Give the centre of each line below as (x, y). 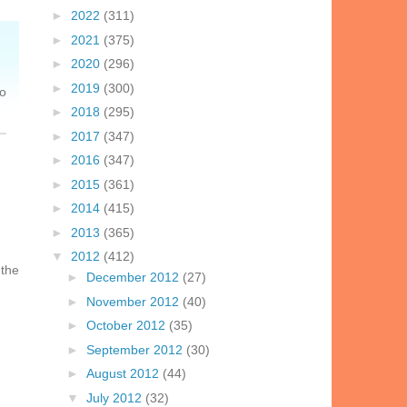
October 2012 (127, 326)
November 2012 (134, 301)
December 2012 (134, 278)
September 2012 (136, 349)
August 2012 (124, 374)
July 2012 (115, 397)
